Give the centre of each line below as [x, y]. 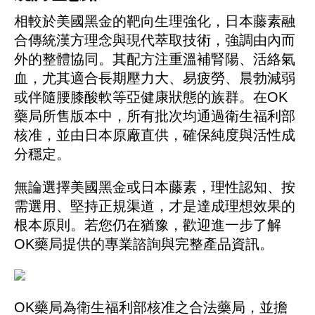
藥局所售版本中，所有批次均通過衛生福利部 [155, 116]
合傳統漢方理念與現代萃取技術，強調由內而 [155, 40]
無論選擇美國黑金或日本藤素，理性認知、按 [155, 187]
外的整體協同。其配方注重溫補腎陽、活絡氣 [155, 59]
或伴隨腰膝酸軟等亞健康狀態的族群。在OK [151, 97]
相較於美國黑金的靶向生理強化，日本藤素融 [155, 21]
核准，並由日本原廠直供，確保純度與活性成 [155, 135]
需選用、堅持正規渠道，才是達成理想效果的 [155, 206]
